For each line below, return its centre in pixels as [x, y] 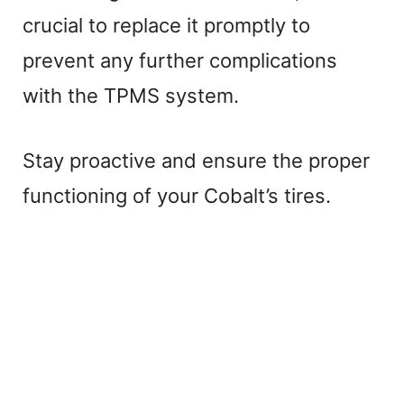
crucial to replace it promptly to [166, 25]
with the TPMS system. [131, 95]
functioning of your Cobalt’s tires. [177, 195]
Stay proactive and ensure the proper [196, 160]
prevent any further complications [180, 60]
